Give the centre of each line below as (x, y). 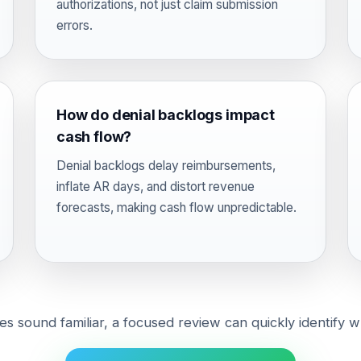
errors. (75, 25)
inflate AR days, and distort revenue (156, 187)
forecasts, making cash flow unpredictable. (176, 207)
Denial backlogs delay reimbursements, (166, 166)
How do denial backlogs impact (166, 115)
